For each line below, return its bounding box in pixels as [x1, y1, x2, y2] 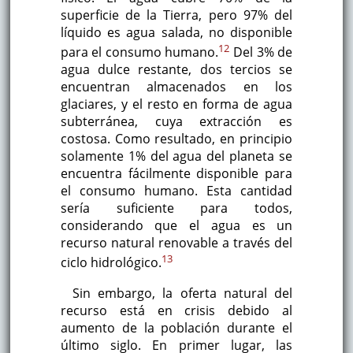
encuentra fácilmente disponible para [60, 165, 293, 183]
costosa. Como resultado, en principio [60, 130, 293, 148]
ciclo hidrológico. [60, 254, 162, 272]
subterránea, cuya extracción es [60, 113, 293, 131]
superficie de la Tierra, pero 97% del [60, 6, 293, 24]
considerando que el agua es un [60, 217, 293, 235]
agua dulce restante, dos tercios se [60, 61, 293, 79]
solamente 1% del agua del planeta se [60, 147, 293, 165]
